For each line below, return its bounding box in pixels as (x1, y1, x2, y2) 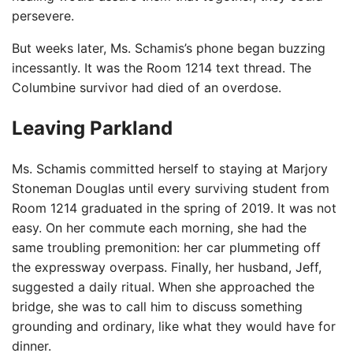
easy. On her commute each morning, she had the (12, 219, 307, 236)
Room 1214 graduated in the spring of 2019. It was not (12, 199, 336, 216)
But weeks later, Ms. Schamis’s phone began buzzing (12, 39, 325, 56)
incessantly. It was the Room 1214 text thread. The (12, 59, 311, 76)
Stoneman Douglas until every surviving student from (12, 180, 329, 196)
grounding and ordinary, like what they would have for (12, 318, 336, 334)
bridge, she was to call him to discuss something (12, 298, 303, 314)
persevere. (12, 7, 74, 24)
